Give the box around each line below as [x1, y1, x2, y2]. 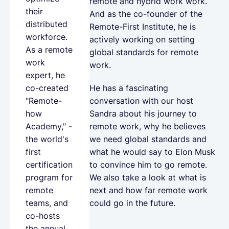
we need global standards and [89, 133, 207, 144]
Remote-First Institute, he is [89, 21, 196, 32]
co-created [26, 82, 68, 93]
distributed [26, 18, 67, 29]
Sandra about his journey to [89, 108, 197, 119]
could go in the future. [89, 197, 175, 208]
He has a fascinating [89, 82, 168, 93]
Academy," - [26, 121, 72, 131]
